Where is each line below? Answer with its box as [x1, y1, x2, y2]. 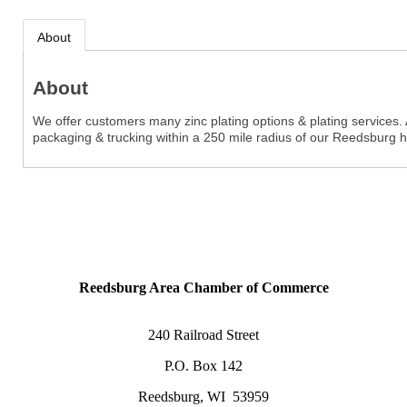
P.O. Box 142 [164, 358, 243, 374]
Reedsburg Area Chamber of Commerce [78, 280, 329, 296]
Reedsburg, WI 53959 [138, 389, 269, 405]
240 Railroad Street [148, 327, 259, 343]
